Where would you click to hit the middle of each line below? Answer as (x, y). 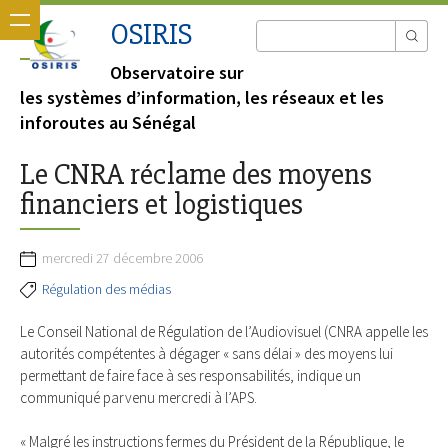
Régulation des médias (106, 289)
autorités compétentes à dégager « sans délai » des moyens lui (206, 353)
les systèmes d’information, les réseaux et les (202, 98)
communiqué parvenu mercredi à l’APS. (138, 397)
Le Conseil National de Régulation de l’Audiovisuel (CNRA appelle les (224, 331)
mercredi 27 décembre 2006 (122, 258)
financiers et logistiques (161, 205)
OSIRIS (151, 35)
